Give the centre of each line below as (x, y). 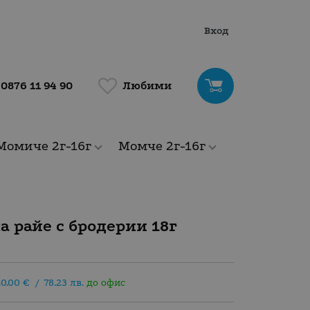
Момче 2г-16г (162, 146)
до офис (105, 283)
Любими (147, 85)
